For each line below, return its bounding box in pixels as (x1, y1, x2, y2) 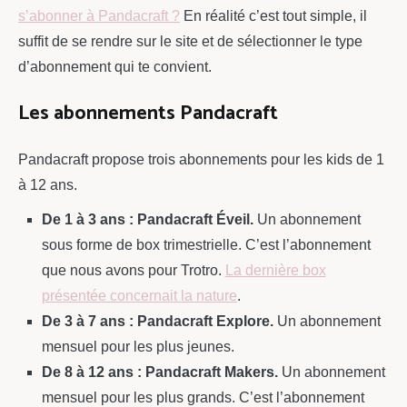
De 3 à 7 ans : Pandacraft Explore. (41, 313, 273, 329)
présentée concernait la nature (41, 287, 237, 303)
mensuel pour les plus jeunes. (41, 338, 234, 354)
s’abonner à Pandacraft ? (18, 7, 180, 24)
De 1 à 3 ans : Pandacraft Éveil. (41, 211, 253, 227)
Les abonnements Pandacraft (18, 96, 278, 130)
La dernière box (224, 262, 326, 278)
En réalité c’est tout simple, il (180, 7, 367, 24)
